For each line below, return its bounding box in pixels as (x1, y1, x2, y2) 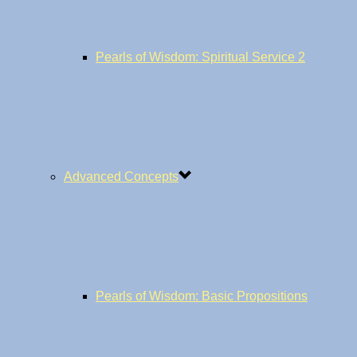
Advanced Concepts (64, 170, 178, 183)
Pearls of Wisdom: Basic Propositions (96, 289, 308, 303)
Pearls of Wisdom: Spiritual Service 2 (96, 50, 305, 64)
